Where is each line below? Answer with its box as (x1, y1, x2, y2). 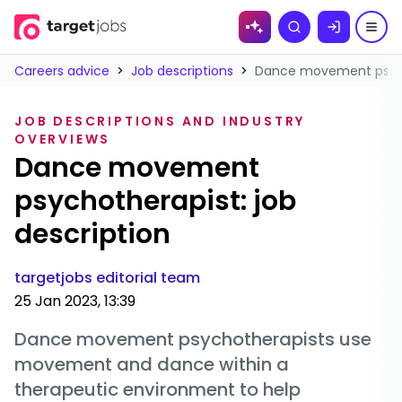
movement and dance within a (14, 352, 289, 377)
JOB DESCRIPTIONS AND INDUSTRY (14, 112, 306, 130)
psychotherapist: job (14, 182, 296, 220)
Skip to (78, 22, 126, 39)
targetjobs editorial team (14, 267, 200, 288)
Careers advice (14, 62, 109, 80)
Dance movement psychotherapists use (14, 327, 371, 352)
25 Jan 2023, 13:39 (14, 291, 135, 311)
